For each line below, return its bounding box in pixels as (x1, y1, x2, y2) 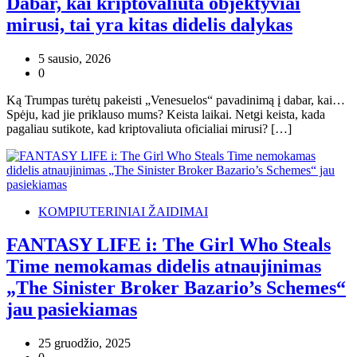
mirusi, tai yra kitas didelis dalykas (6, 14, 292, 35)
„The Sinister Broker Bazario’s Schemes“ (6, 277, 346, 299)
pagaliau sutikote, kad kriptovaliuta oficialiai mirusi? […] (6, 121, 292, 135)
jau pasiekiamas (6, 299, 137, 320)
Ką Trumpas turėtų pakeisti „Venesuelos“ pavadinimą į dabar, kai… (6, 92, 345, 107)
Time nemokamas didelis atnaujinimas (6, 256, 321, 277)
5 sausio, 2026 (38, 51, 111, 65)
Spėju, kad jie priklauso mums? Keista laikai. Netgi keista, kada (6, 107, 325, 121)
